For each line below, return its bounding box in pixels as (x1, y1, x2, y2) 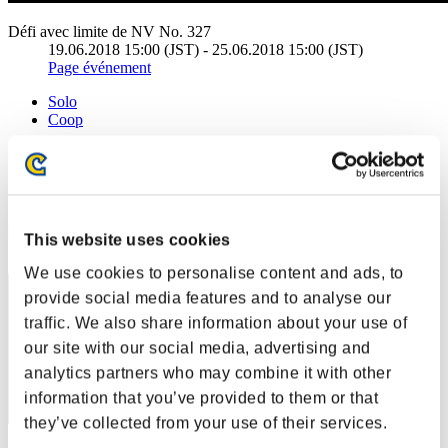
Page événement (48, 58, 151, 76)
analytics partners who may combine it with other (24, 364, 391, 382)
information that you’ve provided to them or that (24, 389, 378, 407)
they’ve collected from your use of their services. (24, 414, 387, 432)
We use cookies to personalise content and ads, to (24, 264, 404, 282)
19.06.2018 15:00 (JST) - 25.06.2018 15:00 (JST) (48, 40, 363, 58)
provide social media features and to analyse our (24, 289, 391, 307)
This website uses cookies (24, 231, 231, 249)
